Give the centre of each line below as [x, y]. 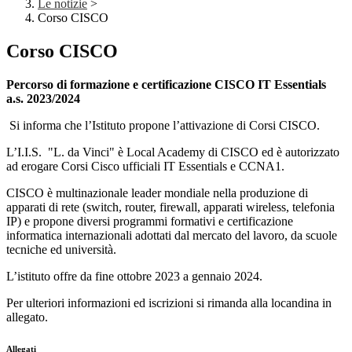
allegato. [29, 317]
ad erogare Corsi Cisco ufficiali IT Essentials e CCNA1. [145, 167]
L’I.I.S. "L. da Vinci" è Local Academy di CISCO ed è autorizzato [173, 152]
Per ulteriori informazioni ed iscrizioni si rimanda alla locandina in [169, 303]
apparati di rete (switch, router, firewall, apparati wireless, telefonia [170, 207]
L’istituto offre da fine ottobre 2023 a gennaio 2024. [134, 277]
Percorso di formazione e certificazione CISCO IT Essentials [166, 85]
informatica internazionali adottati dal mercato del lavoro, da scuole [172, 236]
